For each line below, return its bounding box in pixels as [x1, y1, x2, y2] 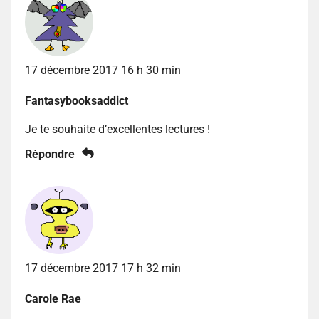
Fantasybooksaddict [25, 93, 128, 108]
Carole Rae [25, 291, 81, 305]
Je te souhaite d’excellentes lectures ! [25, 122, 210, 136]
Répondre [25, 147, 75, 161]
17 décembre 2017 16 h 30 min [25, 63, 181, 77]
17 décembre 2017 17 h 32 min [25, 261, 181, 275]
